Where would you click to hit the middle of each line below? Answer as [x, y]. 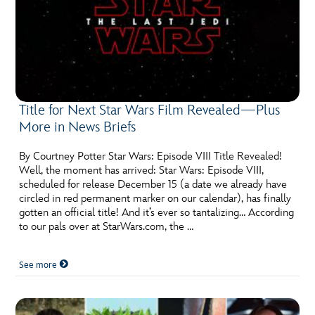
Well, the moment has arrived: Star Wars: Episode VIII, [142, 171]
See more [39, 265]
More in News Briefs [78, 128]
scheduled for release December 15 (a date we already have [153, 185]
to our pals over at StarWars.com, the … [107, 227]
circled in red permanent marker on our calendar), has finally [155, 199]
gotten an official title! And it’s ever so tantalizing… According [157, 213]
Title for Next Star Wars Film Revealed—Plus [150, 111]
